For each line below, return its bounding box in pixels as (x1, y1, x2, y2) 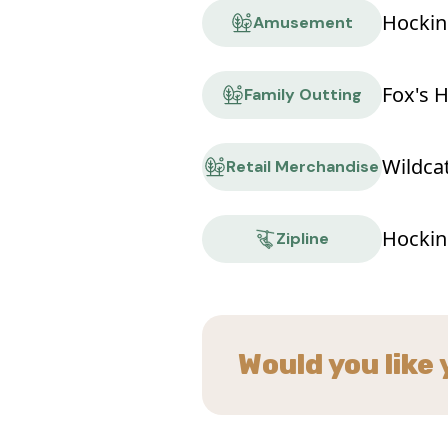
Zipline (276, 228, 330, 250)
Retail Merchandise (226, 156, 380, 178)
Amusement (252, 12, 353, 34)
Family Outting (243, 84, 362, 106)
